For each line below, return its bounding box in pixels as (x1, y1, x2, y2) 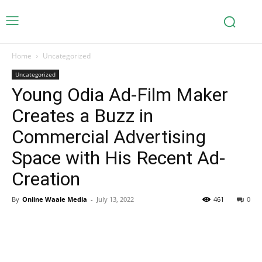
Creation (12, 168, 80, 190)
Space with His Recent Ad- (12, 147, 225, 169)
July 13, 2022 (96, 195, 134, 204)
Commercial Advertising (12, 126, 206, 148)
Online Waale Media (22, 195, 87, 204)
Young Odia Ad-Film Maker (12, 84, 228, 106)
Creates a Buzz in (12, 105, 153, 127)
